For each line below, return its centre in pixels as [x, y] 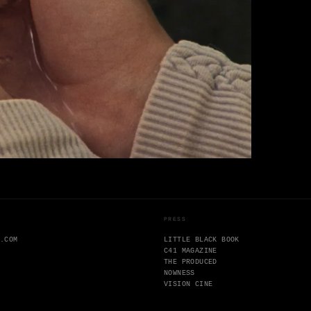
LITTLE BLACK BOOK [202, 240]
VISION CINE [188, 285]
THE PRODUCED [191, 262]
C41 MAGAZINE [191, 251]
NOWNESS [179, 274]
